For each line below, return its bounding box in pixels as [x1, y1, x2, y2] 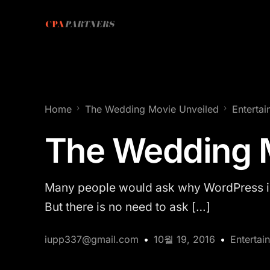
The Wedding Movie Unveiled [85, 103, 219, 115]
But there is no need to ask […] [45, 199, 210, 215]
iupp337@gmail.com [45, 233, 139, 246]
